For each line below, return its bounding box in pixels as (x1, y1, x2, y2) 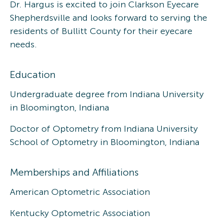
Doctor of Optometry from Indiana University (10, 123, 198, 134)
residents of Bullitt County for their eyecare (10, 25, 192, 37)
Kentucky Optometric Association (10, 207, 150, 219)
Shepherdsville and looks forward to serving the (10, 12, 207, 23)
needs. (10, 38, 37, 50)
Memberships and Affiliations (10, 166, 139, 178)
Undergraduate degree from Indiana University (10, 88, 204, 100)
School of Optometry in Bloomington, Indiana (10, 136, 199, 147)
